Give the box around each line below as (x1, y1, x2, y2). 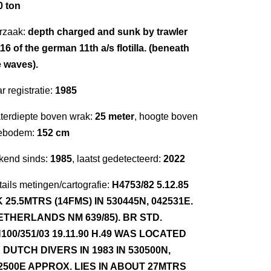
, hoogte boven (134, 111, 198, 122)
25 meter (95, 111, 134, 122)
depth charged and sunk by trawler (28, 27, 188, 37)
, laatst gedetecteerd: (72, 154, 163, 164)
